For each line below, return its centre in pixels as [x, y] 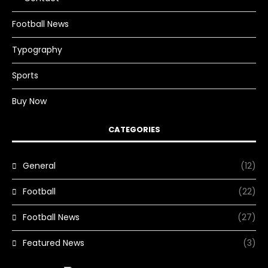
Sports [25, 76]
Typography [37, 50]
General [39, 166]
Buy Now [29, 101]
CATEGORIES [134, 130]
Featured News [54, 243]
